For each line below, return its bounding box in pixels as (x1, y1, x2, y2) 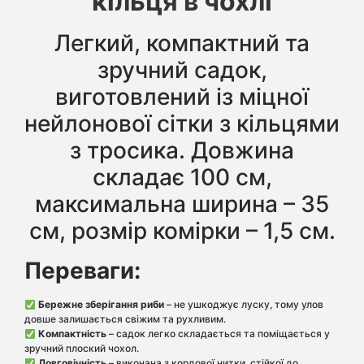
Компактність (37, 327, 106, 340)
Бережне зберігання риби (37, 298, 164, 311)
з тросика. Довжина (70, 136, 294, 165)
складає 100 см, (92, 163, 272, 192)
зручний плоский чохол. (24, 342, 139, 355)
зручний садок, (97, 56, 267, 84)
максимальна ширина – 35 (35, 190, 329, 219)
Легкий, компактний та (54, 29, 310, 58)
